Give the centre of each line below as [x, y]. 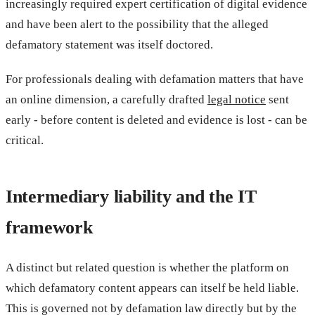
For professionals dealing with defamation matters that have [155, 79]
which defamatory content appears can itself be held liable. [152, 288]
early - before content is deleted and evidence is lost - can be [156, 120]
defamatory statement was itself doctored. [109, 44]
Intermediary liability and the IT [131, 196]
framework [49, 227]
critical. [25, 140]
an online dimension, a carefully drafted [107, 99]
